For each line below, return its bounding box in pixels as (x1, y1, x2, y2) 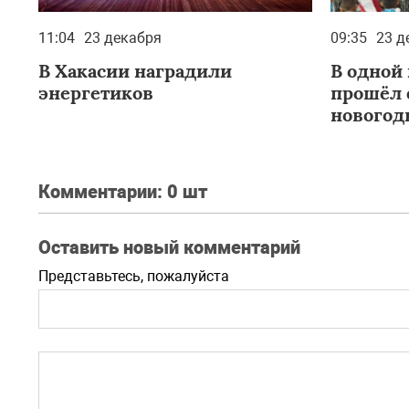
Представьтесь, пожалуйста (38, 267, 229, 285)
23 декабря (84, 29, 162, 47)
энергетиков (38, 81, 153, 104)
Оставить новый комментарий (38, 236, 300, 258)
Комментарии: (38, 181, 167, 203)
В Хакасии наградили (38, 59, 232, 82)
